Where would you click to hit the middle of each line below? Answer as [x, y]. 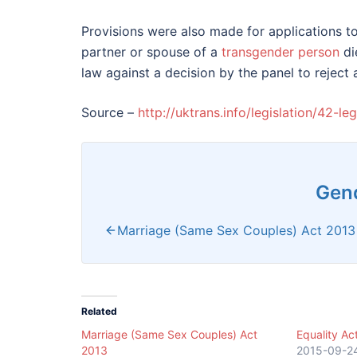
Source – [110, 113]
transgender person [280, 52]
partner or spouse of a [151, 52]
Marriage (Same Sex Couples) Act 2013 [236, 231]
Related [99, 312]
